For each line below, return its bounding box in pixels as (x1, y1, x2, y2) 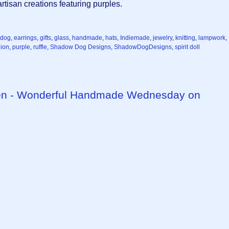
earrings (14, 34, 37, 41)
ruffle (33, 43, 47, 51)
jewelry (153, 34, 172, 41)
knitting (175, 34, 195, 41)
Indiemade (120, 34, 150, 41)
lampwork (198, 34, 225, 41)
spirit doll (175, 43, 200, 51)
